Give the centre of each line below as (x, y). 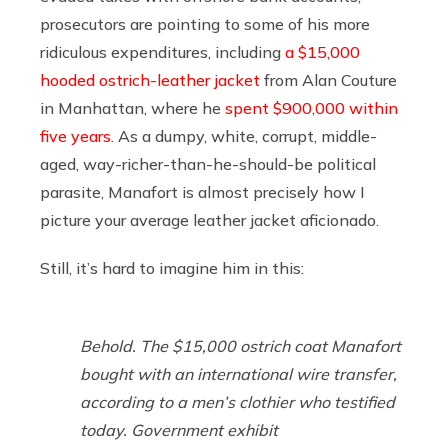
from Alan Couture (328, 79)
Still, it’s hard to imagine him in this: (172, 267)
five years (75, 135)
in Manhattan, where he (132, 107)
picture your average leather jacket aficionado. (209, 219)
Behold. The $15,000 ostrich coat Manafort (240, 345)
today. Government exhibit (179, 429)
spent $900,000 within (311, 107)
